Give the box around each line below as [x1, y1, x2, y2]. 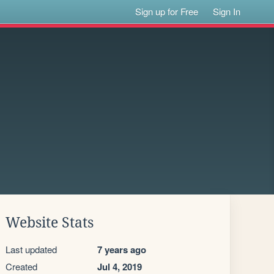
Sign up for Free [135, 5, 199, 18]
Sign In [213, 5, 241, 18]
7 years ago [97, 243, 146, 256]
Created [6, 260, 37, 273]
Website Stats [6, 215, 94, 231]
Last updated [6, 243, 57, 256]
